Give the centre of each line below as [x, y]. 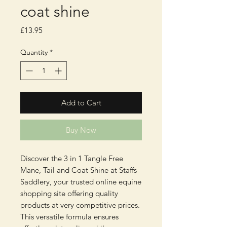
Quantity [34, 52]
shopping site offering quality [69, 194]
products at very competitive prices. [80, 205]
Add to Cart [81, 103]
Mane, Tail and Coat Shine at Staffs [79, 170]
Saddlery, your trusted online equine [81, 182]
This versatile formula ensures [69, 217]
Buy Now [81, 130]
